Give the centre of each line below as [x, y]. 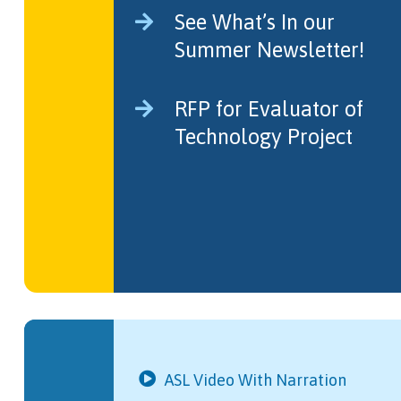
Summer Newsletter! [269, 50]
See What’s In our [254, 22]
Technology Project [263, 137]
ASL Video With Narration [256, 380]
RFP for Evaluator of [269, 109]
